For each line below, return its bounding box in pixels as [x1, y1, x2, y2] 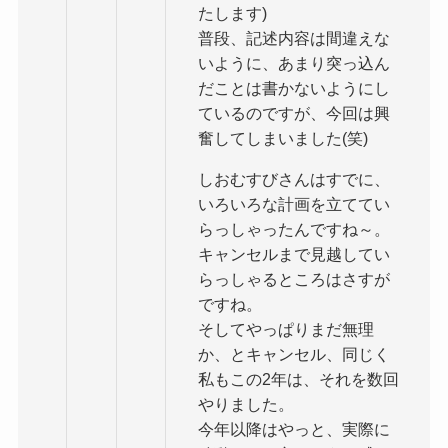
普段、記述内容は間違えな [198, 29, 391, 48]
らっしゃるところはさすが [198, 270, 391, 289]
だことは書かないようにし [198, 79, 391, 98]
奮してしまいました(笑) [198, 129, 369, 148]
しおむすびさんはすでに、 [198, 170, 391, 189]
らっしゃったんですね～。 [198, 220, 391, 239]
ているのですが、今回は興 [198, 104, 391, 123]
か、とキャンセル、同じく [198, 345, 391, 364]
